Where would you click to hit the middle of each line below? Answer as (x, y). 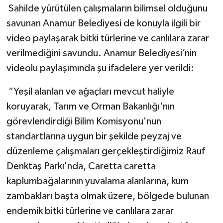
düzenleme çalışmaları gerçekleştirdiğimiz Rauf (106, 151)
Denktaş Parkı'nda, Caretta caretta (81, 166)
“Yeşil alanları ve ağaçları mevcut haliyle (90, 91)
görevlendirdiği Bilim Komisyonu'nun (84, 121)
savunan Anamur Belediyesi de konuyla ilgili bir (103, 23)
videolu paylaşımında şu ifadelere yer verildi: (100, 68)
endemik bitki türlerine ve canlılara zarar (90, 211)
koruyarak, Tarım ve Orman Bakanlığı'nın (90, 106)
